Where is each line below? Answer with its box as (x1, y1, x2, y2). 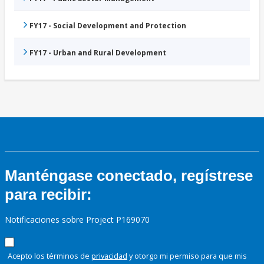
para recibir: (5, 186, 92, 204)
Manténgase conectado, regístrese (5, 167, 253, 185)
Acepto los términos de (8, 250, 91, 262)
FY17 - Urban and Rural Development (29, 48, 166, 58)
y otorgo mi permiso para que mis (127, 250, 247, 262)
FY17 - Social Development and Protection (29, 21, 186, 31)
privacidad (91, 250, 127, 262)
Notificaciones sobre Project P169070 (5, 214, 150, 226)
